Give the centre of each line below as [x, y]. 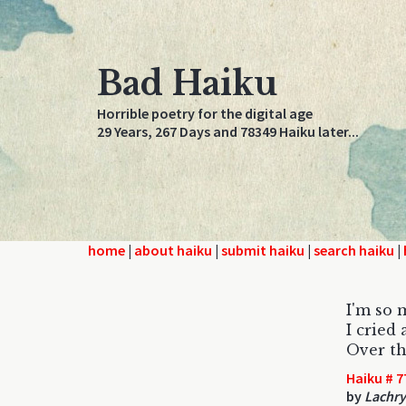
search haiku [354, 250]
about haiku [173, 250]
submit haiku [263, 250]
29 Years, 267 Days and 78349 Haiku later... [228, 131]
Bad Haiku [187, 84]
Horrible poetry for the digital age [205, 113]
